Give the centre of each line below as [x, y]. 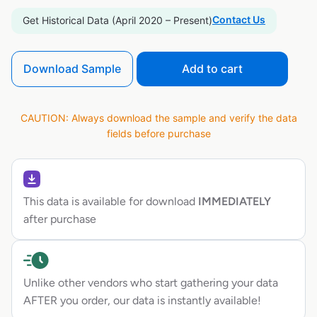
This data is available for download [109, 202]
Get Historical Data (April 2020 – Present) [117, 20]
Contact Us [239, 19]
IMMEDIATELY [233, 202]
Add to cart [212, 68]
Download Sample [72, 68]
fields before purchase [158, 134]
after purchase [60, 219]
